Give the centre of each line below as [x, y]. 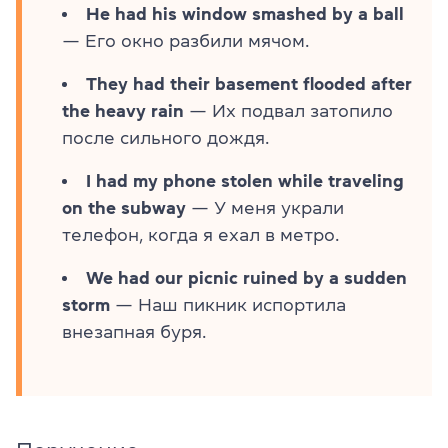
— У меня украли [265, 207]
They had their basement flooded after [249, 83]
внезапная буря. [134, 331]
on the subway [124, 207]
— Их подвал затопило [288, 110]
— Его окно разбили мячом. [185, 40]
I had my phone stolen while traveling [245, 180]
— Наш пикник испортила [228, 304]
